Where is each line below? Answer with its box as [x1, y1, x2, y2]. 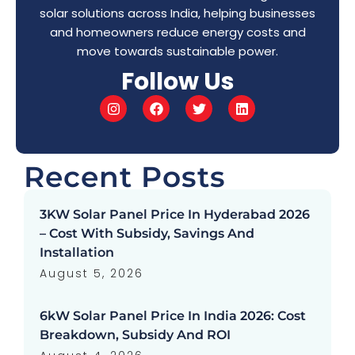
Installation [40, 245, 114, 261]
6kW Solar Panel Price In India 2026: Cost [40, 308, 306, 324]
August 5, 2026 [40, 265, 143, 282]
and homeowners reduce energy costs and [49, 24, 306, 41]
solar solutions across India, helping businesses [40, 5, 315, 22]
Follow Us [120, 65, 235, 99]
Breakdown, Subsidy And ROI [40, 327, 231, 343]
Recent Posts [24, 159, 226, 195]
